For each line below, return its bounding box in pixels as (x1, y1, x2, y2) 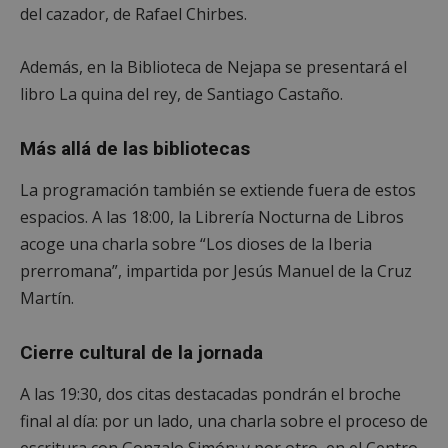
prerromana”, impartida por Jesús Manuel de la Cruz (20, 259, 412, 282)
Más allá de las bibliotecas (20, 136, 250, 160)
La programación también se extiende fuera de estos (20, 178, 416, 201)
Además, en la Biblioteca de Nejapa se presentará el (20, 55, 407, 78)
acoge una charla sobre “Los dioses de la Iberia (20, 232, 372, 255)
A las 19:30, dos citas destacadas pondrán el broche (20, 382, 401, 405)
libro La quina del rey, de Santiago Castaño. (20, 82, 343, 105)
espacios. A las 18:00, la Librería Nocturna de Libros (20, 205, 404, 228)
